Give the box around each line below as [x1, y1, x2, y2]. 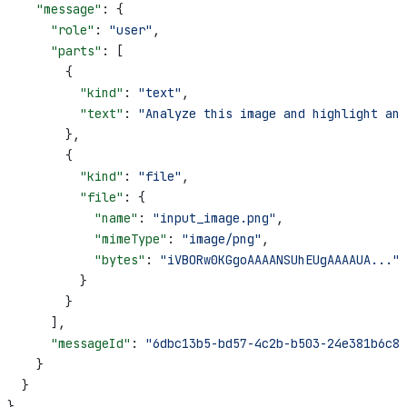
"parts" [7, 43, 102, 60]
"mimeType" [7, 231, 167, 248]
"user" [109, 22, 153, 39]
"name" [7, 210, 138, 227]
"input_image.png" [153, 210, 276, 227]
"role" [7, 22, 94, 39]
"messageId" [7, 335, 131, 352]
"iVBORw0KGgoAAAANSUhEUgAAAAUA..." [160, 252, 400, 269]
